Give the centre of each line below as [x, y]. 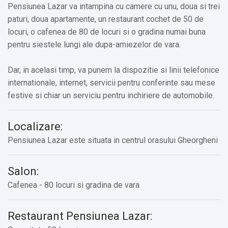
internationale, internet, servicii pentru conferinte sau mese [111, 83]
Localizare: [35, 126]
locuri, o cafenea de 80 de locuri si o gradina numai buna [107, 32]
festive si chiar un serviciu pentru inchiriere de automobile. [111, 96]
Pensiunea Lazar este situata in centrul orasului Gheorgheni [113, 140]
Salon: [23, 171]
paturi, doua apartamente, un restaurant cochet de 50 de [106, 19]
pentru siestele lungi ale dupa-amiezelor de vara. [94, 45]
